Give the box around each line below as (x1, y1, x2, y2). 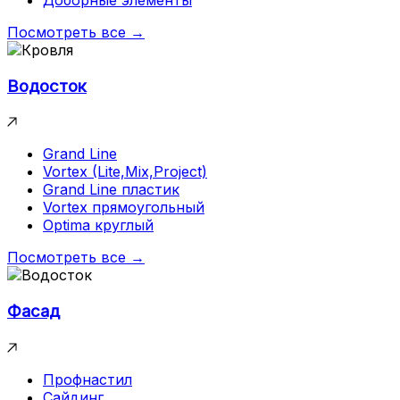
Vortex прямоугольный (43, 198, 204, 217)
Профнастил (43, 370, 132, 388)
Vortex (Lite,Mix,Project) (43, 162, 207, 181)
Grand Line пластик (43, 180, 179, 199)
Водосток (7, 75, 87, 96)
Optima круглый (43, 216, 154, 235)
